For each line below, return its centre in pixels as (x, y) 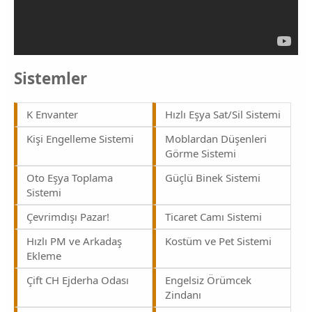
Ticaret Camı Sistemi (213, 216)
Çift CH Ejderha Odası (78, 280)
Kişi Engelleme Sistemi (80, 138)
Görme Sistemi (201, 153)
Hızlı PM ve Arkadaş (74, 241)
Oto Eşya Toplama (70, 177)
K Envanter (52, 114)
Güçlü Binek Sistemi (213, 177)
